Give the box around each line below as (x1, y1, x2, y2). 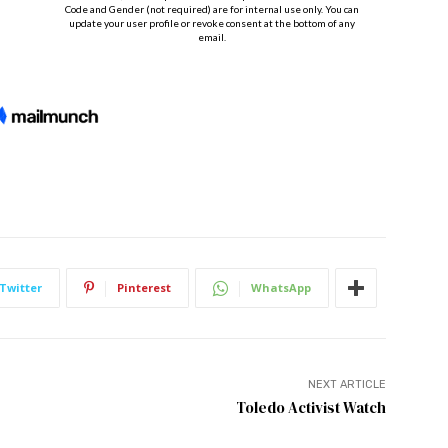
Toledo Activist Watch (235, 397, 386, 419)
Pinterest (117, 280, 171, 296)
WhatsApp (251, 280, 311, 296)
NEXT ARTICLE (307, 378, 386, 392)
